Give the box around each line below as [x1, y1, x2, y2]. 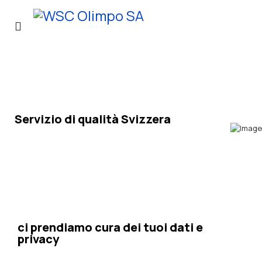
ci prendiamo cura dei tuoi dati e [18, 219, 203, 235]
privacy [18, 231, 59, 247]
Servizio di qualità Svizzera [15, 111, 171, 127]
